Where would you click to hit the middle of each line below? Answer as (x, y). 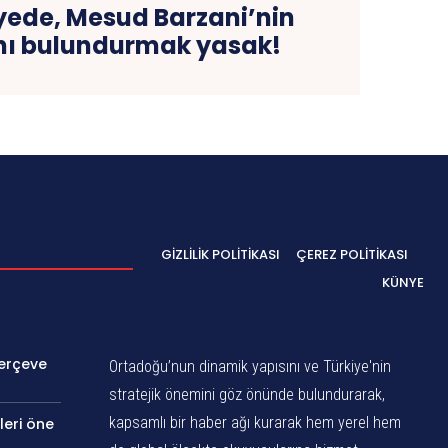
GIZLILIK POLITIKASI (220, 254)
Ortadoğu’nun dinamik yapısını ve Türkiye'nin (250, 366)
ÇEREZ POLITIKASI (352, 254)
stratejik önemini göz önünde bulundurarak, (247, 394)
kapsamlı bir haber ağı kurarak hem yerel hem (255, 422)
